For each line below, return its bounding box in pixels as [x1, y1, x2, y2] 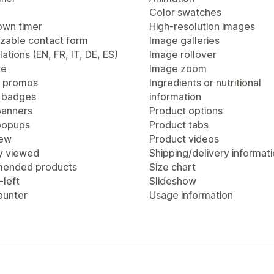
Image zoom [149, 62, 207, 75]
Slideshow [149, 175, 196, 187]
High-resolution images [149, 20, 255, 32]
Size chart [149, 161, 196, 173]
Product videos [149, 133, 219, 145]
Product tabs [149, 119, 209, 131]
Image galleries [149, 34, 220, 46]
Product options [149, 105, 223, 117]
